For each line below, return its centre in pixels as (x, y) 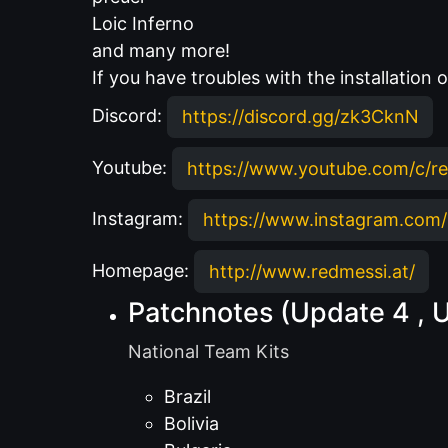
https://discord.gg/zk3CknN (300, 117)
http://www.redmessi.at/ (311, 271)
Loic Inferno (143, 23)
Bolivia (191, 423)
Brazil (187, 396)
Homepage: (143, 270)
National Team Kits (208, 351)
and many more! (161, 50)
